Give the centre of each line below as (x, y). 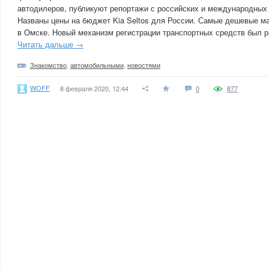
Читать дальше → (50, 44)
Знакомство (48, 65)
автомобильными (97, 65)
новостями (144, 65)
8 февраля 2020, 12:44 (94, 88)
